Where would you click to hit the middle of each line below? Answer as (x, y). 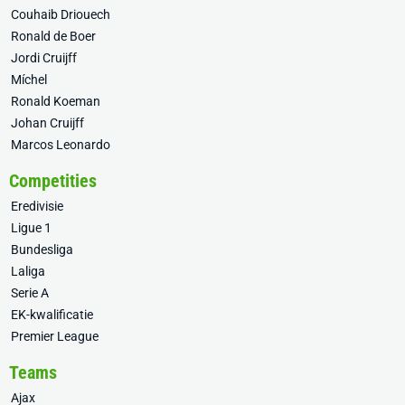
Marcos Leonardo (61, 145)
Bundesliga (42, 250)
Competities (53, 181)
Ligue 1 (31, 228)
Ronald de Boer (53, 36)
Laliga (28, 271)
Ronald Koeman (56, 101)
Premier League (55, 336)
